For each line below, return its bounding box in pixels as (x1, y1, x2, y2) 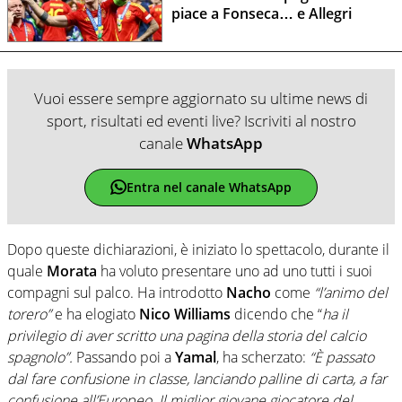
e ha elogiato (51, 303, 139, 324)
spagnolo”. (7, 346, 73, 367)
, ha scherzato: (216, 346, 310, 367)
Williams (174, 303, 231, 324)
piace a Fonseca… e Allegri (170, 3, 355, 23)
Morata (47, 260, 97, 281)
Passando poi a (73, 346, 175, 367)
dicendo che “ (231, 303, 322, 324)
